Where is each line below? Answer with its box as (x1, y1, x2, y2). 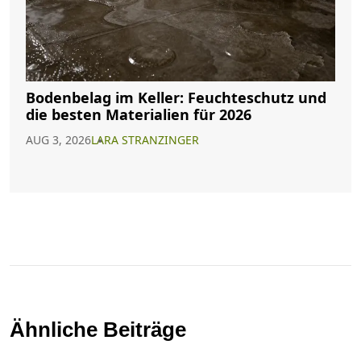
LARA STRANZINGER (91, 131, 199, 147)
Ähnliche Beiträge (10, 317, 186, 342)
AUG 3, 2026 (26, 131, 91, 147)
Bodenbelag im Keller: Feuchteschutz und (26, 87, 326, 107)
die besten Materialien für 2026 (26, 104, 251, 124)
